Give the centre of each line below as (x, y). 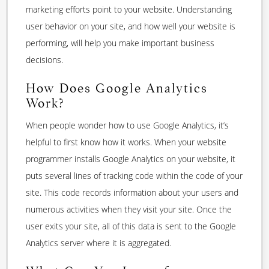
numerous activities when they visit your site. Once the (129, 210)
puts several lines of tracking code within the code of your (134, 176)
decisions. (44, 59)
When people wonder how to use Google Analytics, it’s (127, 125)
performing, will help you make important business (120, 43)
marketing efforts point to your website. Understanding (129, 9)
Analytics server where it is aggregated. (98, 243)
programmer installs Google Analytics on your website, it (131, 159)
